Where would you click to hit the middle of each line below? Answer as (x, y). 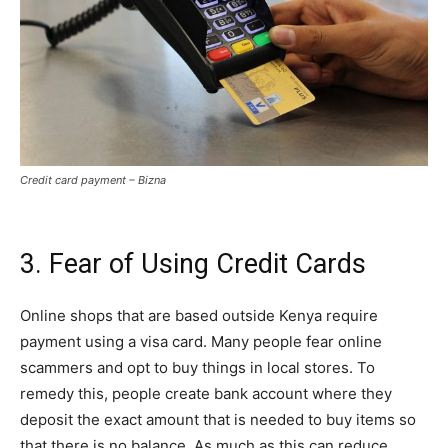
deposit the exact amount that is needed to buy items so (218, 420)
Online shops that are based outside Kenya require (199, 316)
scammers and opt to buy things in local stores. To (197, 368)
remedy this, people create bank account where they (206, 394)
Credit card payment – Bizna (93, 180)
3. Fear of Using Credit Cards (193, 264)
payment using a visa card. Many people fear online (201, 342)
